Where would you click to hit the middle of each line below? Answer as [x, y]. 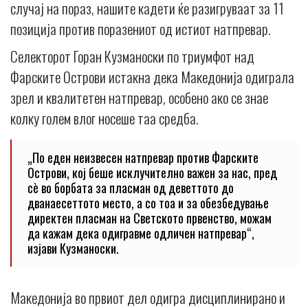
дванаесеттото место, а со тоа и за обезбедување [148, 202]
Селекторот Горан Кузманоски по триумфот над [132, 56]
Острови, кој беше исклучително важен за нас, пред [152, 172]
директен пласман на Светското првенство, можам [150, 218]
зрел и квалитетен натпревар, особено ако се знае [139, 97]
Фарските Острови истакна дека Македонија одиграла [152, 76]
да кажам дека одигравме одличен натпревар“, [141, 233]
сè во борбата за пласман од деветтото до [131, 187]
